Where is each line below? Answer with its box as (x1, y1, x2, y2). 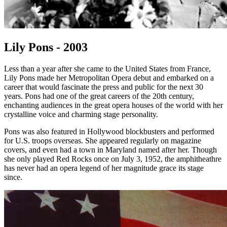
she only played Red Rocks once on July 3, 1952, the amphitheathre (4, 154, 221, 163)
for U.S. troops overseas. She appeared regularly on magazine (4, 136, 201, 145)
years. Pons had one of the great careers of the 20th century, (4, 91, 194, 100)
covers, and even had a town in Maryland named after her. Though (4, 145, 217, 154)
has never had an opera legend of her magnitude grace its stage (4, 163, 204, 172)
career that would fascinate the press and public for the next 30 (4, 82, 203, 91)
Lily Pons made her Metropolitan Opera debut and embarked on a (4, 73, 214, 82)
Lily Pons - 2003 (4, 40, 88, 54)
